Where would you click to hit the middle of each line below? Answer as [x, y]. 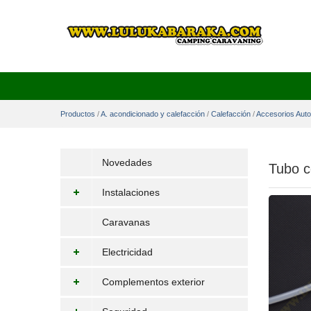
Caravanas [126, 222]
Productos [78, 114]
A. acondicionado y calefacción [153, 114]
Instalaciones [131, 192]
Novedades [127, 162]
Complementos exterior [153, 282]
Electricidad [127, 252]
